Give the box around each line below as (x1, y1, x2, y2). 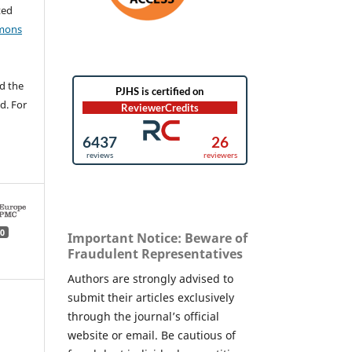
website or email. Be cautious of (68, 327, 236, 343)
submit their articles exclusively (68, 289, 234, 305)
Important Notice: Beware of (68, 229, 247, 247)
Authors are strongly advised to (68, 270, 233, 286)
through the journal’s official (68, 308, 219, 324)
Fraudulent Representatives (68, 244, 243, 262)
